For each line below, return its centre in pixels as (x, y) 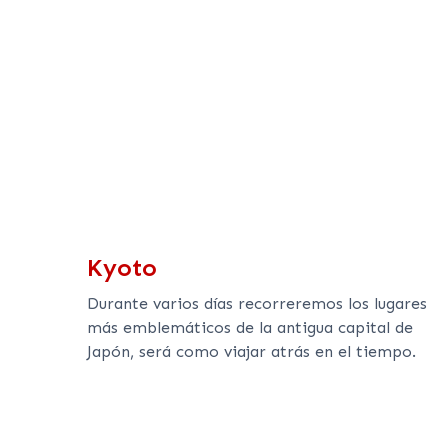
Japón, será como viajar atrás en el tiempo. (251, 352)
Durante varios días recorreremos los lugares (257, 304)
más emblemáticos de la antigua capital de (250, 328)
